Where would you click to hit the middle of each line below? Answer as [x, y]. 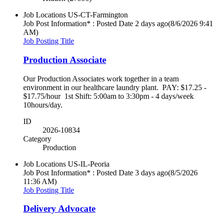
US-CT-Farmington [98, 15]
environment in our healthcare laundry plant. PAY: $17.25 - [115, 87]
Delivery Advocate [59, 209]
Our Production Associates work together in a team [101, 78]
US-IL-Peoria [89, 164]
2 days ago [152, 24]
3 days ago [152, 172]
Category [37, 139]
